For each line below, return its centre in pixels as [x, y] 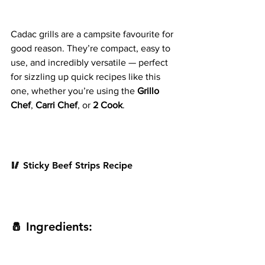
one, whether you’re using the [74, 91]
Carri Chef [56, 105]
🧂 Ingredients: [51, 227]
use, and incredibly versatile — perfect [91, 63]
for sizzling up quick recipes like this [87, 77]
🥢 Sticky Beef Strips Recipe [72, 166]
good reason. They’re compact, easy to [92, 49]
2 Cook [108, 105]
